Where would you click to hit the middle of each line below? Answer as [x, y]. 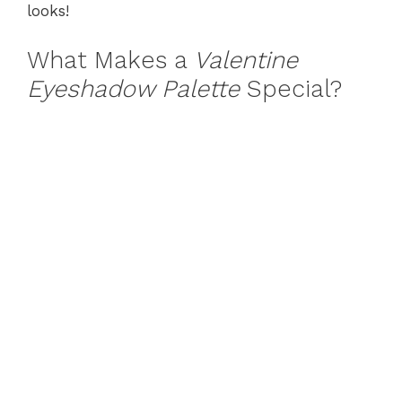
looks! [48, 11]
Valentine [246, 60]
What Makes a [110, 60]
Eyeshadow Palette [133, 88]
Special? [291, 88]
